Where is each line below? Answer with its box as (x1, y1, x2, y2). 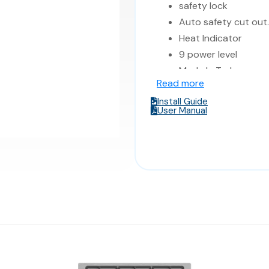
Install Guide (157, 95, 208, 107)
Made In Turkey (179, 64, 245, 77)
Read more (157, 77, 204, 89)
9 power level (179, 48, 237, 61)
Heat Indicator (179, 32, 242, 44)
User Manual (157, 104, 207, 116)
